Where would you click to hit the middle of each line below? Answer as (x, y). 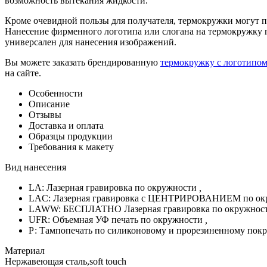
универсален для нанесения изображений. (91, 42)
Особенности (56, 93)
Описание (49, 104)
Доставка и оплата (66, 125)
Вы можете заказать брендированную (83, 62)
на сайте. (23, 73)
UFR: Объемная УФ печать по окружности (117, 219)
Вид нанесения (35, 167)
